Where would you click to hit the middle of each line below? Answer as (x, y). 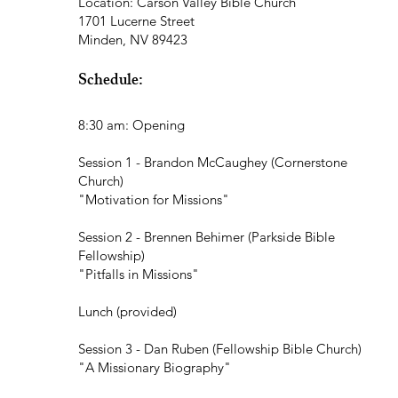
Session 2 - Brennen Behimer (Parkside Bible (206, 237)
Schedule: (110, 82)
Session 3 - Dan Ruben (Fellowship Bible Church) (219, 349)
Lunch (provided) (127, 312)
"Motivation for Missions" (153, 200)
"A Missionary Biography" (154, 368)
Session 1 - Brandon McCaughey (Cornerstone (212, 163)
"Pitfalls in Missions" (138, 275)
